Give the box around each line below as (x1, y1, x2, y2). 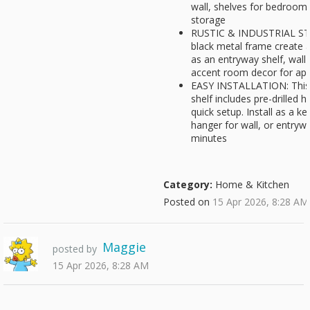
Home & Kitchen (212, 178, 289, 191)
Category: (163, 178, 212, 191)
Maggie (102, 239, 146, 255)
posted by (53, 242, 97, 255)
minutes (191, 131, 227, 145)
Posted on (163, 195, 212, 208)
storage (191, 13, 226, 26)
